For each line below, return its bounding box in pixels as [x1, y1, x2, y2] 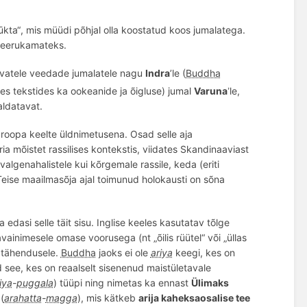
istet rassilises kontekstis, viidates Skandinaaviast [26, 143, 249, 155]
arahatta [3, 292, 42, 304]
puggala [16, 277, 53, 289]
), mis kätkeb [77, 292, 138, 304]
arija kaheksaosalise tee [138, 292, 250, 304]
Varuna [193, 84, 228, 97]
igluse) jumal [135, 84, 194, 97]
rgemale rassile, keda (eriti [101, 158, 219, 170]
